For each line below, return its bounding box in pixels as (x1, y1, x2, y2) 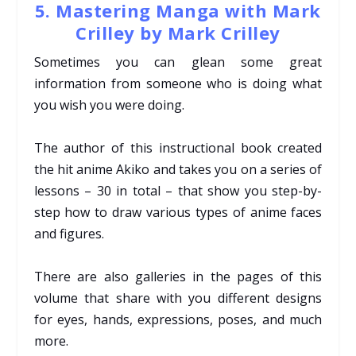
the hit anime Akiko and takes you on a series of (33, 160, 323, 178)
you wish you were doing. (33, 95, 184, 114)
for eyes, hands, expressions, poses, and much (33, 310, 323, 328)
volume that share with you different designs (33, 288, 323, 307)
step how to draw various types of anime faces (33, 203, 323, 221)
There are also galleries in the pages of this (33, 267, 323, 285)
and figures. (33, 224, 104, 242)
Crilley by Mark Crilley (75, 20, 281, 44)
